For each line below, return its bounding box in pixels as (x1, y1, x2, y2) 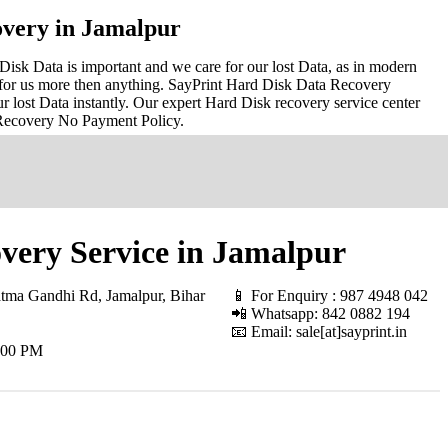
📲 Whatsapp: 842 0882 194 (231, 305, 411, 323)
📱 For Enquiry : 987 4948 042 (231, 287, 429, 305)
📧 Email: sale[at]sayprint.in (231, 323, 408, 341)
